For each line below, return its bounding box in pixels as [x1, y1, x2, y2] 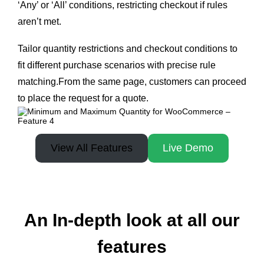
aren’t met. [18, 16, 61, 27]
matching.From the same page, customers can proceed [18, 77, 246, 87]
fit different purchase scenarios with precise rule [18, 60, 216, 70]
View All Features [50, 142, 133, 154]
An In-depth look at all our [24, 210, 240, 230]
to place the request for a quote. [18, 93, 148, 103]
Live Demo [163, 142, 214, 154]
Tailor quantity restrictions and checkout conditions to [18, 44, 237, 54]
